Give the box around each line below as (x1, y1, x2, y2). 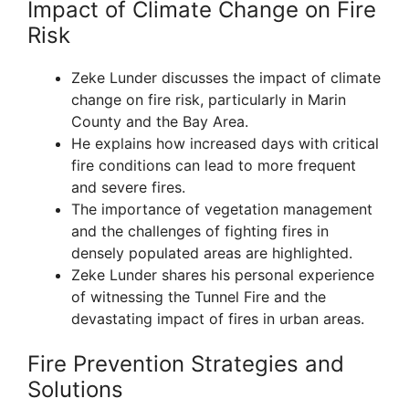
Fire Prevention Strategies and (27, 351, 344, 378)
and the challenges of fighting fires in (71, 222, 329, 241)
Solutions (27, 376, 123, 404)
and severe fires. (71, 178, 185, 197)
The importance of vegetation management (71, 200, 372, 219)
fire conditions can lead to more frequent (71, 156, 356, 175)
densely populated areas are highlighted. (71, 244, 352, 263)
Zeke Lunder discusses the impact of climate (71, 68, 381, 88)
